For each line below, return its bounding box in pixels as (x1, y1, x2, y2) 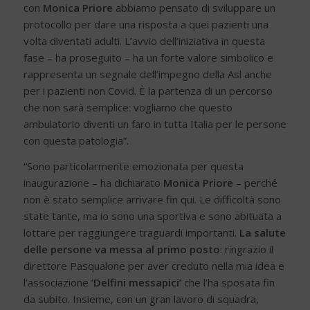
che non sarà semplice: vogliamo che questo (23, 100, 232, 115)
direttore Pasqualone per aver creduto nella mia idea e (23, 259, 284, 273)
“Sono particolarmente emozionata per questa (23, 159, 244, 174)
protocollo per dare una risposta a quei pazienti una (23, 17, 268, 32)
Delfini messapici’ (93, 275, 181, 290)
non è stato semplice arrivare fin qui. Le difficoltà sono (23, 192, 281, 207)
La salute (239, 226, 286, 240)
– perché (232, 176, 277, 190)
